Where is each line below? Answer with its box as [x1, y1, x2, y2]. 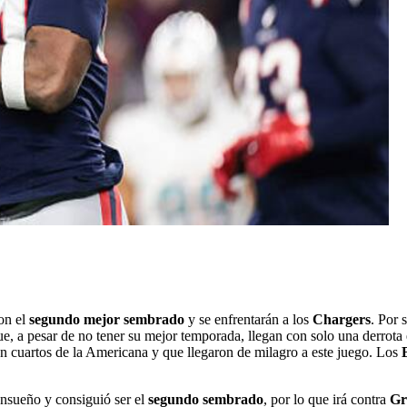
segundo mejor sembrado [29, 312, 184, 328]
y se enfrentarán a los [184, 312, 313, 328]
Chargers [313, 312, 371, 328]
